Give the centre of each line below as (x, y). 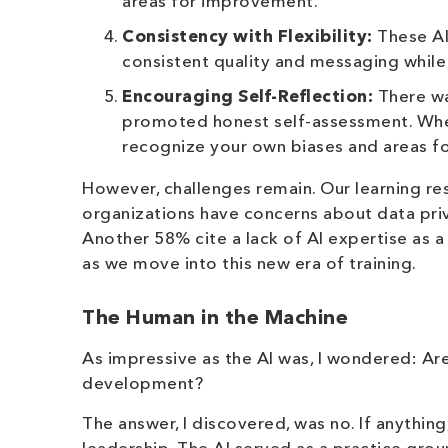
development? (142, 384)
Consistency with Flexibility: (247, 37)
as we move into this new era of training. (249, 264)
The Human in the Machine (215, 319)
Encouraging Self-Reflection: (247, 97)
